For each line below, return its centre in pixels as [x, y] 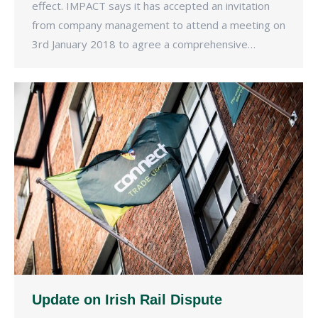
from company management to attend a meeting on [159, 25]
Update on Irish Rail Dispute [127, 300]
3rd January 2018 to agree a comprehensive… [144, 44]
